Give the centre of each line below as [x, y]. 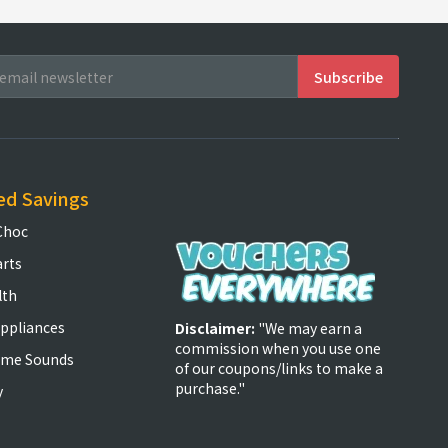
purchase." [210, 388]
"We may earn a [310, 328]
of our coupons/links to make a [279, 368]
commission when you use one [278, 348]
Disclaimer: [217, 328]
